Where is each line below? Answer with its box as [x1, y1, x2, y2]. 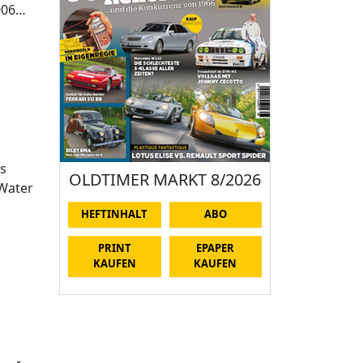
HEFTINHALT [81, 207, 148, 222]
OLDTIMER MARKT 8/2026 [69, 168, 261, 190]
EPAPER [196, 241, 235, 256]
